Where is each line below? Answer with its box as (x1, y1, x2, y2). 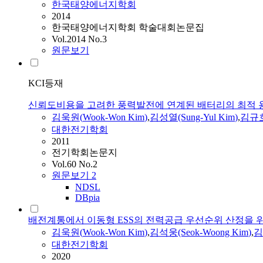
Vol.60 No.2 (52, 159, 97, 170)
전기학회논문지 (52, 147, 117, 158)
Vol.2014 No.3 (52, 34, 107, 45)
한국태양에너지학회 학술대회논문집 (52, 22, 204, 33)
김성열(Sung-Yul (150, 112, 218, 123)
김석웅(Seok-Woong (150, 227, 232, 238)
